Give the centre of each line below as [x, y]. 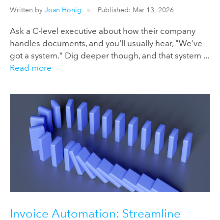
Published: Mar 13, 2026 [135, 10]
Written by [27, 10]
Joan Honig [63, 10]
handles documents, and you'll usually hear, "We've [106, 43]
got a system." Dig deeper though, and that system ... [109, 55]
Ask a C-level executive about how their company [103, 31]
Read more [31, 68]
